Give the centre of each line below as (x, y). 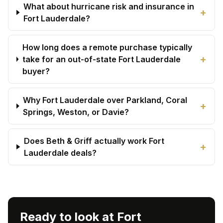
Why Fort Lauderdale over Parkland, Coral (105, 100)
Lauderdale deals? (60, 153)
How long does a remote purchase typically (107, 47)
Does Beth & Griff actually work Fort (94, 141)
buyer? (36, 71)
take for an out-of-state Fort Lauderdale (101, 59)
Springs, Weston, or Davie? (76, 112)
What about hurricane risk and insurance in (109, 6)
